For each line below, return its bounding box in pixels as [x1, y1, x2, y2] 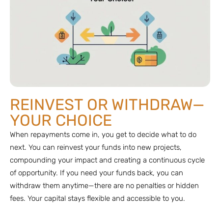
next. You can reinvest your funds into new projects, [10, 142, 182, 152]
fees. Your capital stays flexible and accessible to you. [10, 193, 185, 203]
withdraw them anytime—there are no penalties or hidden [10, 181, 199, 190]
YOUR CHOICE [10, 110, 112, 130]
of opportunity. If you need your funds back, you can [10, 168, 183, 177]
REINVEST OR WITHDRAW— [10, 95, 204, 114]
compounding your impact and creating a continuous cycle [10, 155, 205, 165]
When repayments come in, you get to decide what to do [10, 130, 196, 139]
